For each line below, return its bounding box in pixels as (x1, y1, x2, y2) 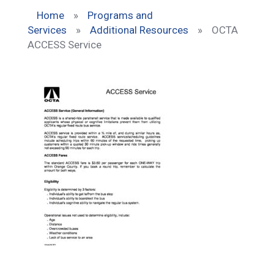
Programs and (87, 9, 153, 21)
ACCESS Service (28, 38, 102, 51)
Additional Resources (90, 23, 188, 36)
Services (28, 23, 67, 36)
